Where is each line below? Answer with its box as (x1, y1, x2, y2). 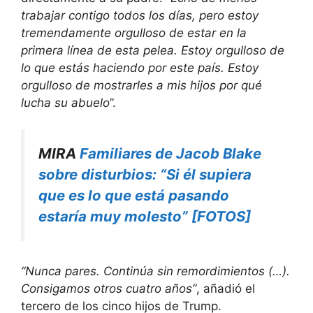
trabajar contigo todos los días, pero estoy (21, 8, 259, 22)
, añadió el (196, 281, 255, 296)
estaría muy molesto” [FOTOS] (38, 208, 251, 225)
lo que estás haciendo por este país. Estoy (21, 60, 259, 75)
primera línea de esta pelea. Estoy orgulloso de (21, 43, 284, 57)
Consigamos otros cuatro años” (21, 281, 196, 296)
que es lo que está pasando (38, 187, 229, 204)
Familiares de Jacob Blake (80, 145, 261, 162)
